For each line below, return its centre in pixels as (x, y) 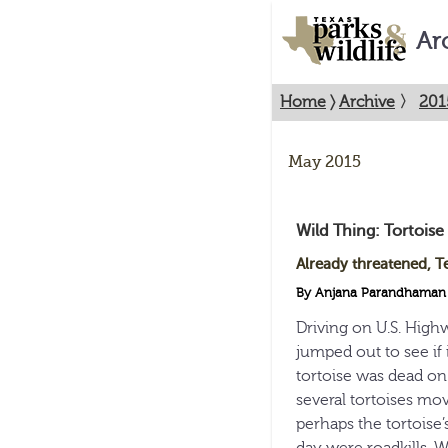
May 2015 (324, 162)
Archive (367, 102)
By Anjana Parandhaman (371, 292)
